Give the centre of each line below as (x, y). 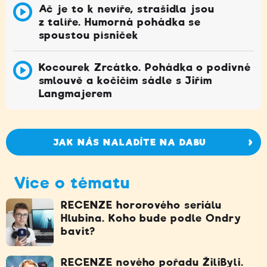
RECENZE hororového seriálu (141, 205)
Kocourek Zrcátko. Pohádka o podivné (145, 68)
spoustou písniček (89, 35)
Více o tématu (72, 183)
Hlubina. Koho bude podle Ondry (151, 218)
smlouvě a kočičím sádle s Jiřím (125, 81)
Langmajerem (75, 94)
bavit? (78, 232)
